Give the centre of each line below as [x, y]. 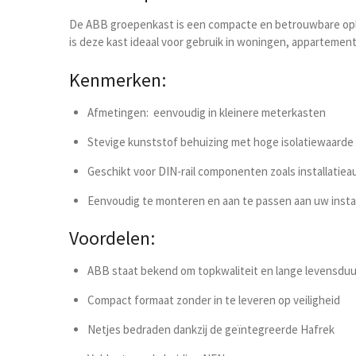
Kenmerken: [118, 80]
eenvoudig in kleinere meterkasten [237, 112]
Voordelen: [112, 239]
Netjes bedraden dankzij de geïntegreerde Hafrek [211, 330]
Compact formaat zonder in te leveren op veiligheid [213, 300]
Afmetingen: [118, 112]
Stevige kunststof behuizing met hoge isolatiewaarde [220, 141]
